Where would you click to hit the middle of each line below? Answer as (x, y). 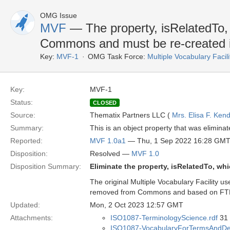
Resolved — (111, 154)
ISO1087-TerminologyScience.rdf (164, 218)
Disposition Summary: (46, 166)
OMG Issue (59, 15)
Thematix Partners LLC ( (131, 115)
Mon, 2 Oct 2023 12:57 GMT (137, 205)
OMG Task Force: (117, 56)
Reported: (26, 141)
